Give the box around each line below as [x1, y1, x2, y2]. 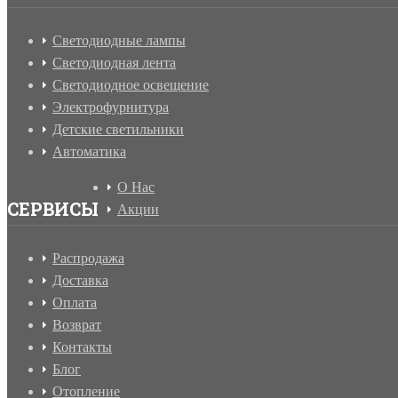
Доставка [52, 273, 108, 289]
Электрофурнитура [52, 99, 169, 115]
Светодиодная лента [52, 55, 176, 71]
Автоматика [52, 144, 126, 160]
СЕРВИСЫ [7, 197, 99, 221]
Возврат [52, 317, 101, 333]
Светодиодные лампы [52, 33, 186, 49]
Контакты [52, 339, 112, 355]
